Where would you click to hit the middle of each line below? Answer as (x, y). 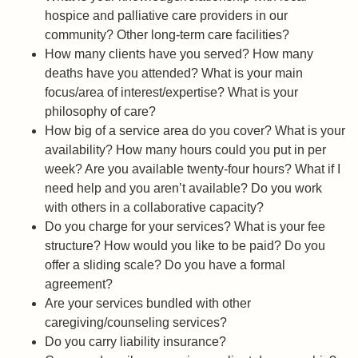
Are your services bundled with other (148, 304)
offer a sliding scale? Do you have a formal (165, 265)
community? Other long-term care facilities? (167, 35)
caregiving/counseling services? (136, 323)
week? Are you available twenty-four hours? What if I (193, 169)
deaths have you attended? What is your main (174, 74)
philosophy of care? (100, 112)
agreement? (79, 284)
